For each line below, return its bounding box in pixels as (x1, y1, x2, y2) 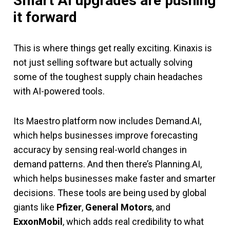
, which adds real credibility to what (63, 216, 204, 227)
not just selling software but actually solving (13, 57, 193, 68)
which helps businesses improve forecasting (13, 130, 198, 141)
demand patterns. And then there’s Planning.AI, (13, 159, 202, 170)
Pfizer (56, 202, 82, 213)
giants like (13, 202, 56, 213)
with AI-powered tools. (13, 86, 105, 97)
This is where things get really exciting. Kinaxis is (13, 43, 212, 54)
